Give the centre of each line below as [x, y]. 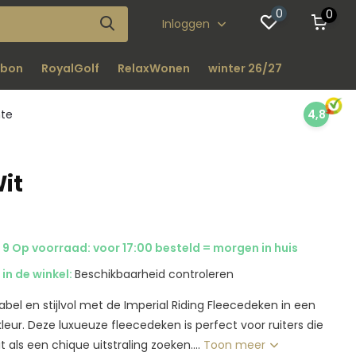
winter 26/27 [245, 68]
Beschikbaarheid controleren [155, 274]
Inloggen [188, 23]
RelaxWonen [153, 68]
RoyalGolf [70, 68]
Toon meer [236, 345]
